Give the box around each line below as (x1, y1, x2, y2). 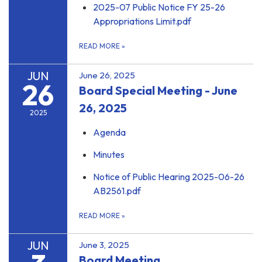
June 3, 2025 (79, 239, 129, 251)
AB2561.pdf (93, 185, 141, 197)
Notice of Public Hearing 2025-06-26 (93, 171, 244, 183)
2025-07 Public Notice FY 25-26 (93, 1, 225, 13)
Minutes (93, 149, 125, 161)
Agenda (93, 126, 126, 139)
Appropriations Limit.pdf (93, 15, 191, 27)
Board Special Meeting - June (79, 83, 237, 98)
